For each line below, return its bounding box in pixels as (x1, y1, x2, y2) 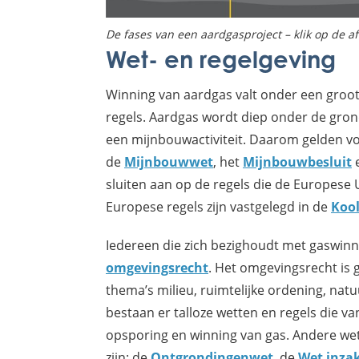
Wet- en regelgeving (106, 45, 336, 75)
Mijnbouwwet (124, 153, 213, 171)
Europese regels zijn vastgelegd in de (106, 198, 331, 216)
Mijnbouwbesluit (243, 153, 352, 171)
